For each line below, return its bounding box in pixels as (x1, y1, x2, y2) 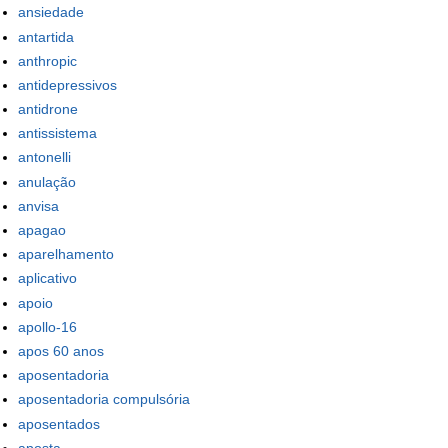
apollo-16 (18, 318, 77, 335)
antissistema (18, 125, 97, 142)
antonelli (18, 149, 71, 166)
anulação (18, 173, 76, 190)
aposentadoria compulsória (18, 391, 190, 408)
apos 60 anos (18, 342, 104, 359)
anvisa (18, 197, 59, 214)
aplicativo (18, 270, 77, 287)
